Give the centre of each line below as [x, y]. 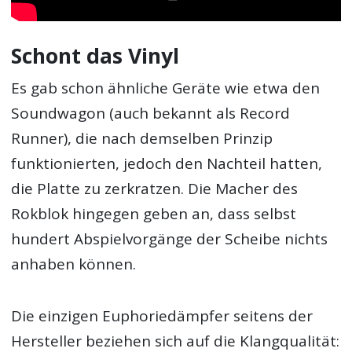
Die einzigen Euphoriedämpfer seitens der [162, 316]
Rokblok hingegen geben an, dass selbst [154, 214]
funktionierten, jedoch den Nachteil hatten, [167, 164]
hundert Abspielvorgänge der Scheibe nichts [170, 239]
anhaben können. [74, 264]
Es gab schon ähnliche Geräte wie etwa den [166, 88]
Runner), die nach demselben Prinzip [142, 139]
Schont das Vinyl [95, 55]
